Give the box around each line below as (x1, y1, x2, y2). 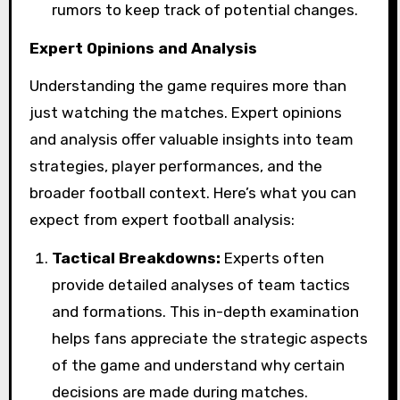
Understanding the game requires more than (29, 77, 346, 96)
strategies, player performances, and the (29, 157, 322, 176)
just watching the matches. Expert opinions (29, 104, 342, 122)
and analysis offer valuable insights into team (29, 130, 354, 149)
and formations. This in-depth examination (52, 303, 360, 321)
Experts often (221, 249, 325, 268)
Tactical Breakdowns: (52, 249, 221, 268)
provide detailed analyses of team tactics (52, 276, 351, 295)
